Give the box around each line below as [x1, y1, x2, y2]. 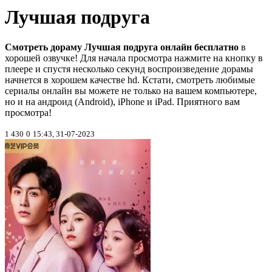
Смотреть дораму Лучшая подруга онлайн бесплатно [5, 41, 239, 52]
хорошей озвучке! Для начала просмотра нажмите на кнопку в [5, 52, 263, 63]
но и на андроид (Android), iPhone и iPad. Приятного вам [5, 96, 240, 107]
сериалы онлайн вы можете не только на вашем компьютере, [5, 85, 257, 96]
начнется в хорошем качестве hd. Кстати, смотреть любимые [5, 74, 255, 85]
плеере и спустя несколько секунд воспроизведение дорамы [5, 63, 253, 74]
